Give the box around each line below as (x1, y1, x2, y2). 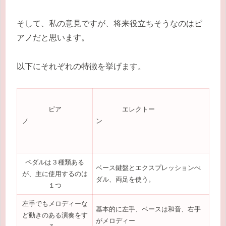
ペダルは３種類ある (25, 158, 84, 166)
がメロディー (96, 216, 136, 224)
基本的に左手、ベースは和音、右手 (96, 205, 201, 213)
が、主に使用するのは (22, 169, 88, 178)
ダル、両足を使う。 (96, 175, 155, 183)
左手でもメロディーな (22, 199, 88, 207)
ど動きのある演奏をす (22, 211, 88, 219)
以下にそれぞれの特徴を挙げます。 (17, 62, 146, 71)
